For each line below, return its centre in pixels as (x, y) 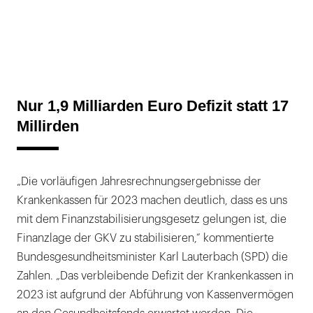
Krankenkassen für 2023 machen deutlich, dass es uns (152, 200)
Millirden (48, 126)
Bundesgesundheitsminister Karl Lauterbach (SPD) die (152, 257)
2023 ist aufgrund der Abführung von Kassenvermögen (155, 294)
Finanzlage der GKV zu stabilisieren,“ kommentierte (145, 238)
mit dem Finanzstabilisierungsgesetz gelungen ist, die (152, 219)
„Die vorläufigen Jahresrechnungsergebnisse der (139, 181)
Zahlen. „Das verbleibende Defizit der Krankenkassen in (155, 276)
